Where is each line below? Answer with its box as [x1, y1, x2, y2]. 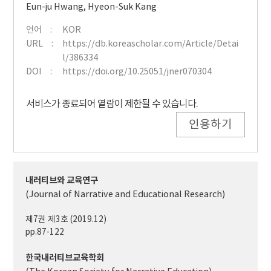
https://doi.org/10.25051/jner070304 [62, 67, 212, 77]
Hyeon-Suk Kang [88, 2, 157, 13]
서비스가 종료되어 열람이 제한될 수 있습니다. [26, 99, 198, 110]
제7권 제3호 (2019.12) [25, 215, 107, 225]
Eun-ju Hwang [26, 2, 84, 13]
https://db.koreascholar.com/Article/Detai [62, 39, 239, 50]
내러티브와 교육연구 [25, 175, 99, 186]
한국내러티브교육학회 [25, 253, 105, 264]
